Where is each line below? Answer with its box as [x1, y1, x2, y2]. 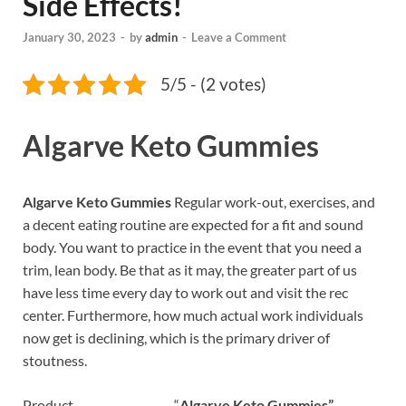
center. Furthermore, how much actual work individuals [23, 306, 363, 324]
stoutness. [23, 352, 87, 370]
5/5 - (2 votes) [160, 73, 266, 95]
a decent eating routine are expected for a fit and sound [23, 216, 363, 234]
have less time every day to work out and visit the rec [23, 284, 348, 302]
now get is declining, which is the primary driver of [23, 329, 330, 347]
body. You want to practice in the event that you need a [23, 238, 362, 256]
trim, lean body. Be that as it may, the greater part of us [23, 261, 357, 279]
